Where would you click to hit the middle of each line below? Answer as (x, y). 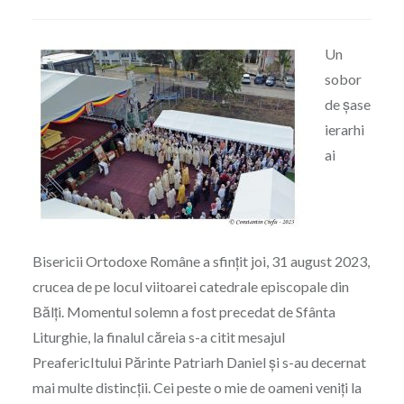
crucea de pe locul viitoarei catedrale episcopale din (190, 287)
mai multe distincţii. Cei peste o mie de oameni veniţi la (197, 388)
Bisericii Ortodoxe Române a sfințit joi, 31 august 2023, (201, 262)
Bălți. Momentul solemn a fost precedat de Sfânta (184, 312)
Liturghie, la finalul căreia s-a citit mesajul (158, 337)
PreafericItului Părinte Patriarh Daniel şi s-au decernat (199, 363)
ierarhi (344, 130)
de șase (347, 105)
